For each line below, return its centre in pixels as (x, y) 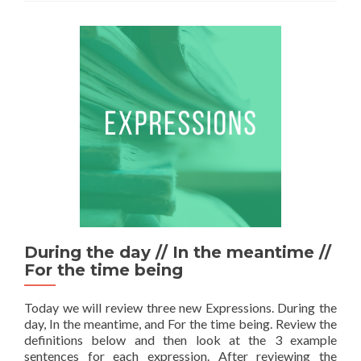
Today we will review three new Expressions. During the (180, 307)
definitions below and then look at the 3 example (180, 340)
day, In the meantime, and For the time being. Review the (180, 324)
